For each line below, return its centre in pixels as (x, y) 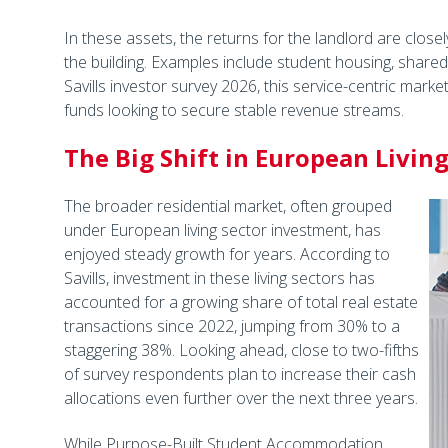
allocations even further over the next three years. (240, 398)
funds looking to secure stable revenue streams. (233, 110)
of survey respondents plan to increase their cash (239, 374)
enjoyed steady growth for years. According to (226, 254)
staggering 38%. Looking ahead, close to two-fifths (241, 350)
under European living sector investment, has (222, 230)
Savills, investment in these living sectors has (219, 278)
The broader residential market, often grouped (227, 206)
